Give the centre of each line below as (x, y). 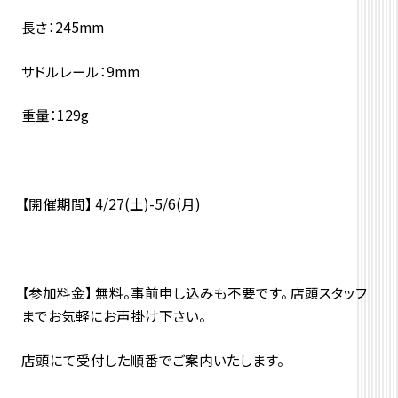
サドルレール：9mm (80, 71)
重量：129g (55, 115)
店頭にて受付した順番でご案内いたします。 (152, 359)
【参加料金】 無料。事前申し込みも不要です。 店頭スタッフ (194, 292)
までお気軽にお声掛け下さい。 (113, 315)
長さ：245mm (62, 26)
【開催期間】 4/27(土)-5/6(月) (111, 204)
